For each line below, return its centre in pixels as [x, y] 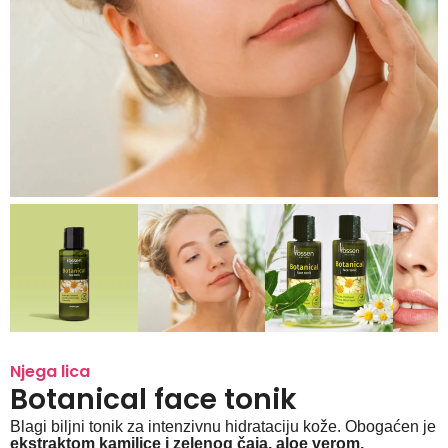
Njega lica [50, 371]
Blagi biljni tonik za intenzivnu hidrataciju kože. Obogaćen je [223, 426]
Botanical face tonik [153, 399]
